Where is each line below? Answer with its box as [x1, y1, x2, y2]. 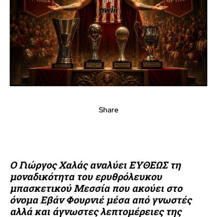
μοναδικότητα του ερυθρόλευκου [10, 170, 162, 183]
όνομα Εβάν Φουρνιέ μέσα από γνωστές [10, 193, 191, 206]
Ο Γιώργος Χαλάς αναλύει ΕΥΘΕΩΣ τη [10, 158, 181, 171]
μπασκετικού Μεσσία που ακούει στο [10, 181, 182, 194]
